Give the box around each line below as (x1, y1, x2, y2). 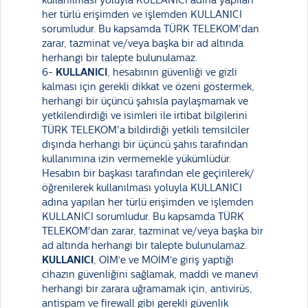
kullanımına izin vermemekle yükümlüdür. (42, 153, 231, 165)
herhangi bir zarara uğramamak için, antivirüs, (42, 283, 252, 295)
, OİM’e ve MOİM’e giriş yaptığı (93, 254, 234, 266)
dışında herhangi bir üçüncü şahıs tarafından (42, 139, 248, 151)
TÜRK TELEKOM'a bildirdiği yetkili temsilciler (42, 124, 250, 136)
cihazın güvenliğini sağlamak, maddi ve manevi (42, 269, 258, 280)
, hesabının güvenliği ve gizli (107, 67, 237, 78)
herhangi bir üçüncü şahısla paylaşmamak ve (42, 96, 248, 107)
